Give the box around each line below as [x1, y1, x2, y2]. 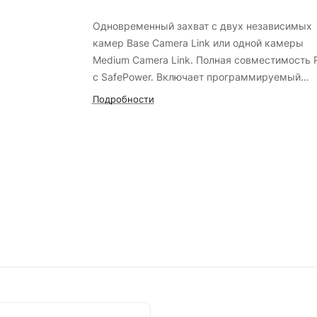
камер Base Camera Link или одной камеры [92, 37, 304, 49]
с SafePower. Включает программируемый [92, 71, 301, 83]
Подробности [92, 93, 154, 105]
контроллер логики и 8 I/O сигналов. [92, 88, 269, 100]
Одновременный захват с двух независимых [92, 20, 312, 32]
